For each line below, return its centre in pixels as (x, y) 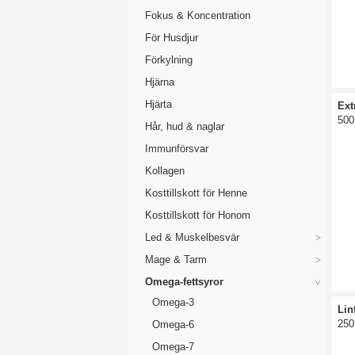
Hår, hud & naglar (185, 126)
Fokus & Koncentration (198, 15)
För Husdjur (172, 38)
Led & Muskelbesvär (192, 237)
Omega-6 (173, 324)
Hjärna (160, 82)
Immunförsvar (177, 149)
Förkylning (169, 60)
